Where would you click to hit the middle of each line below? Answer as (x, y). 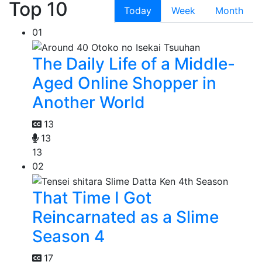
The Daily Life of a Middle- (134, 63)
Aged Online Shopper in (124, 83)
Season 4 (68, 236)
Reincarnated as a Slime (125, 217)
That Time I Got (92, 197)
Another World (89, 102)
